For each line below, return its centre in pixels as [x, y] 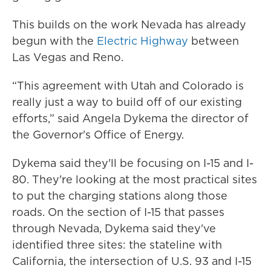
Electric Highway [142, 41]
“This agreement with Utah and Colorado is [128, 86]
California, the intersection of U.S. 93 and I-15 [132, 261]
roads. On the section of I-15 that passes [118, 212]
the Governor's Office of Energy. [98, 135]
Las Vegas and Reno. [68, 57]
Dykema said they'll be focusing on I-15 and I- [133, 163]
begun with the [54, 41]
